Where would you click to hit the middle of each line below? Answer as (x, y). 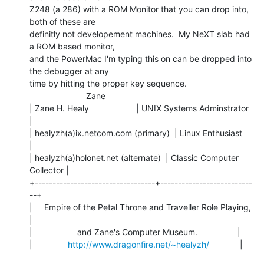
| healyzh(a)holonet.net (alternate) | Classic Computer (134, 157)
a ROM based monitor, (72, 46)
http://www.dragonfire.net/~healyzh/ (138, 244)
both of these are (62, 21)
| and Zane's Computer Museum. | (135, 232)
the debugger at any (69, 71)
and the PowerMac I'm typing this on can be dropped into (141, 58)
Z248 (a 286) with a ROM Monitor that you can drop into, (139, 9)
